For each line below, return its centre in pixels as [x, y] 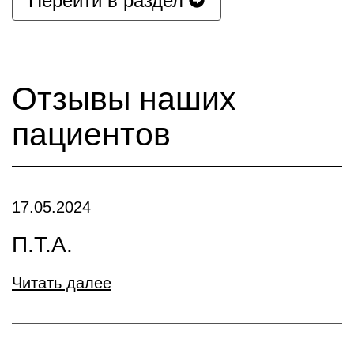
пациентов [91, 134]
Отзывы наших [124, 98]
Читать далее [62, 282]
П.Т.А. [42, 244]
